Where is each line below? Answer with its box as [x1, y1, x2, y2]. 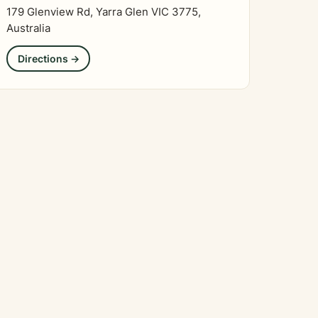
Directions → [17, 52, 79, 65]
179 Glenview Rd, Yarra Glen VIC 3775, [6, 6, 201, 18]
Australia [6, 22, 50, 35]
